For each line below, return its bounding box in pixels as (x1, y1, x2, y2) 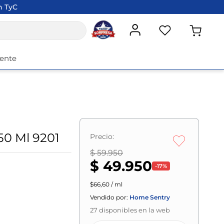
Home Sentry (129, 193, 170, 201)
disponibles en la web (97, 206, 170, 214)
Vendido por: (90, 193, 128, 201)
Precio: (90, 132, 114, 141)
